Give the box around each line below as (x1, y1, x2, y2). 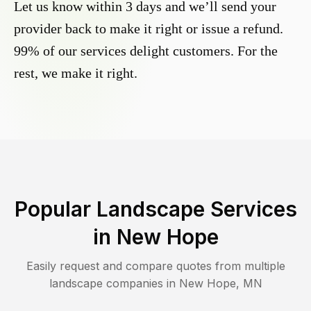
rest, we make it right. (14, 65, 137, 81)
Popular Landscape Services (14, 196, 297, 222)
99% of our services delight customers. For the (14, 43, 278, 59)
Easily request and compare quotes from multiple (26, 259, 285, 274)
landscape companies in (49, 276, 179, 291)
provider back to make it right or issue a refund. (14, 21, 283, 37)
